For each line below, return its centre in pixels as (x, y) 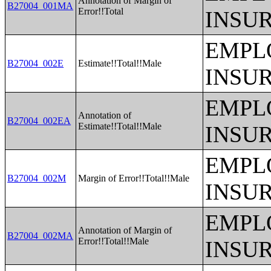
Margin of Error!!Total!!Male (134, 178)
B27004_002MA (41, 236)
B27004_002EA (39, 121)
